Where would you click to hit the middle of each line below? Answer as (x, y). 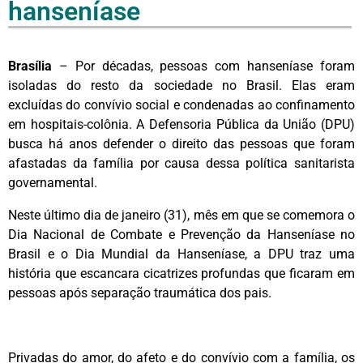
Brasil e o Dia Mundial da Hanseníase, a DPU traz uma (181, 254)
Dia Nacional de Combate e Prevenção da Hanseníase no (181, 234)
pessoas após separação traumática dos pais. (140, 293)
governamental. (53, 182)
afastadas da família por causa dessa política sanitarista (181, 163)
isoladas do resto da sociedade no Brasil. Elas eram (181, 85)
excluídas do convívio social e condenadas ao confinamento (181, 105)
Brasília (30, 66)
